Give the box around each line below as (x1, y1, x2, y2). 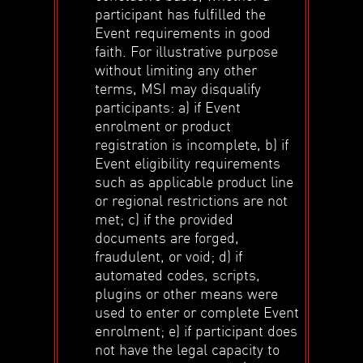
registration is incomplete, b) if (95, 134, 289, 153)
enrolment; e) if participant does (95, 320, 298, 340)
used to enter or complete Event (95, 301, 300, 321)
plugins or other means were (95, 283, 279, 302)
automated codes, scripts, (95, 264, 261, 284)
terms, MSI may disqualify (95, 78, 262, 97)
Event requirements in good (95, 22, 271, 41)
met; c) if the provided (95, 208, 234, 228)
